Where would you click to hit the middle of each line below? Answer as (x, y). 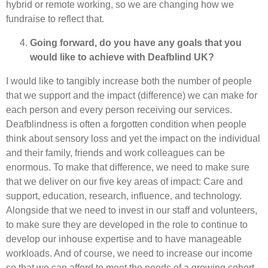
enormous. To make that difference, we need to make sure (128, 167)
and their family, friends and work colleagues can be (115, 153)
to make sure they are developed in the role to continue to (127, 224)
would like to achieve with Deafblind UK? (122, 57)
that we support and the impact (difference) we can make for (132, 95)
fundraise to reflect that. (55, 19)
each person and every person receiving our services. (119, 109)
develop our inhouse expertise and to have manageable (124, 239)
